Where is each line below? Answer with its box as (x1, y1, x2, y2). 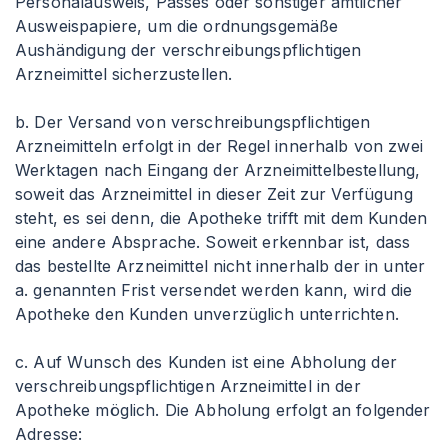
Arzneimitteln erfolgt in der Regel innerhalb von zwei (15, 136, 423, 156)
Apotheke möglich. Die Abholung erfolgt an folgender (15, 400, 431, 420)
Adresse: (15, 424, 83, 444)
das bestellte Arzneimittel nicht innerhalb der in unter (15, 256, 426, 276)
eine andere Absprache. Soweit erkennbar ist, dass (15, 232, 411, 252)
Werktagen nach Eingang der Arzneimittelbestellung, (15, 160, 421, 180)
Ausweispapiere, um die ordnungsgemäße (15, 16, 339, 36)
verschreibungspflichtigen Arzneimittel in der (15, 376, 361, 396)
